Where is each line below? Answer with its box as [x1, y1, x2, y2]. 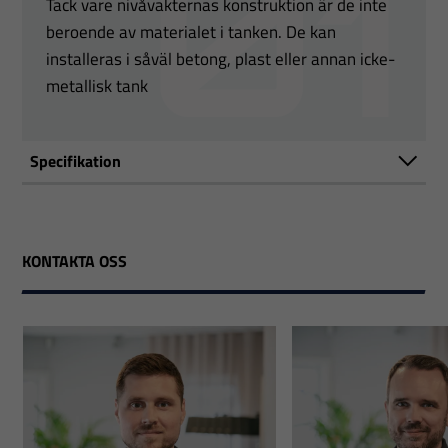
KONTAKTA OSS [22, 248, 128, 273]
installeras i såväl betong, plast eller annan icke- [46, 45, 396, 72]
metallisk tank [46, 72, 149, 99]
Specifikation [30, 148, 122, 173]
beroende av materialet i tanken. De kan [46, 18, 337, 45]
